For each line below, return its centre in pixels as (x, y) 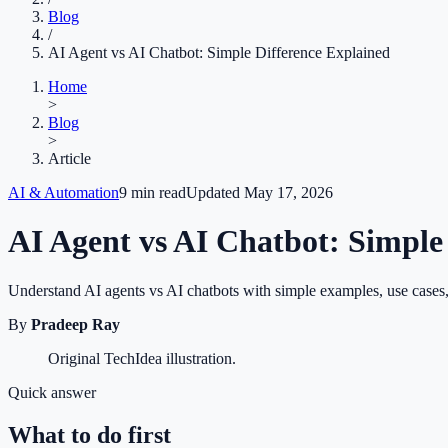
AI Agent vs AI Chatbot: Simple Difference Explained (219, 52)
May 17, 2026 (288, 192)
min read (156, 192)
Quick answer (52, 392)
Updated (215, 192)
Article (69, 158)
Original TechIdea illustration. (142, 358)
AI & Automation (63, 192)
